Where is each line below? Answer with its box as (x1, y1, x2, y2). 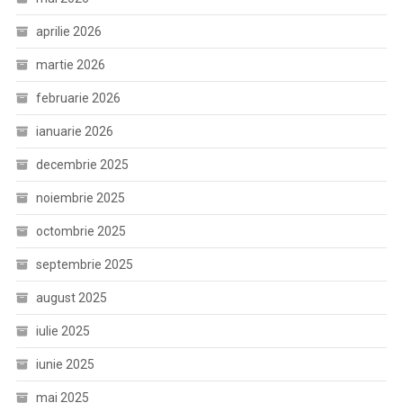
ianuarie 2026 (35, 124, 113, 139)
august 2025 (35, 291, 107, 306)
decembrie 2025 (35, 157, 129, 173)
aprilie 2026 (35, 24, 102, 40)
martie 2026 (35, 58, 105, 73)
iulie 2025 (35, 324, 90, 339)
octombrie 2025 (35, 224, 126, 239)
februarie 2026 (35, 91, 121, 106)
